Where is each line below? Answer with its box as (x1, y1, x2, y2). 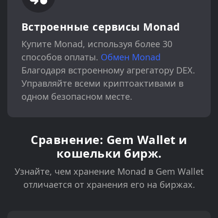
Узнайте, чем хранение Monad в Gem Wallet (14, 165, 204, 177)
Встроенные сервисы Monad (21, 19, 180, 34)
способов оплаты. (21, 51, 101, 63)
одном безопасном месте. (21, 91, 132, 103)
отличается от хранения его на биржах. (23, 179, 195, 190)
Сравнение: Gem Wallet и (31, 131, 187, 147)
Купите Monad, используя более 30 (21, 38, 172, 50)
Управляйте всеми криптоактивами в (21, 77, 183, 90)
